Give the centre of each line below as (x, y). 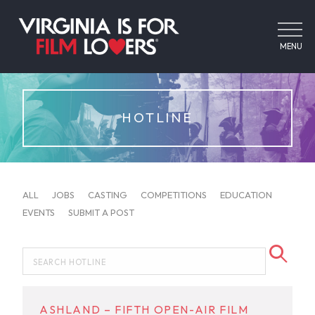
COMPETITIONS (174, 194)
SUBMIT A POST (101, 212)
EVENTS (39, 212)
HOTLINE (157, 118)
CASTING (108, 194)
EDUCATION (246, 194)
